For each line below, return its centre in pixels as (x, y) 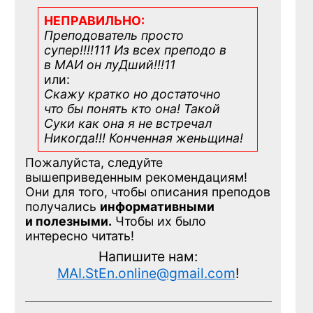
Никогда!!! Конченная (110, 138)
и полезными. (68, 221)
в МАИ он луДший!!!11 (110, 65)
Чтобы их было (159, 221)
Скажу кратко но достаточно (132, 94)
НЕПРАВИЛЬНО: (94, 21)
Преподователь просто (114, 36)
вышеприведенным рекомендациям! (136, 177)
